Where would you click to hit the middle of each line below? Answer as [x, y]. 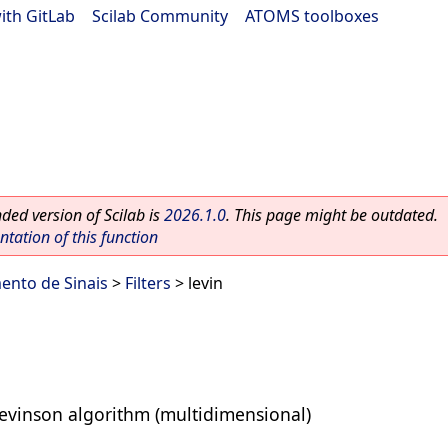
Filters [148, 283]
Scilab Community [160, 16]
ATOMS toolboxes [312, 16]
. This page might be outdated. [332, 215]
